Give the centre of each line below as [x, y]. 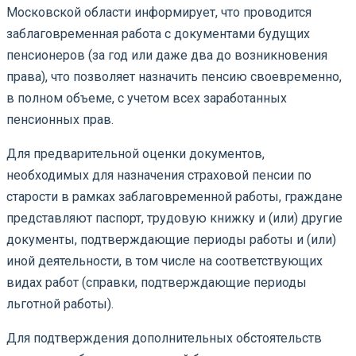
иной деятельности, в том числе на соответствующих [164, 261]
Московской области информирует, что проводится [159, 12]
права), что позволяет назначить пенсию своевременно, [174, 76]
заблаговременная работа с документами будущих [158, 33]
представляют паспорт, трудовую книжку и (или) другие [174, 218]
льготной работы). [60, 304]
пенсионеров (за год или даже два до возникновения [167, 55]
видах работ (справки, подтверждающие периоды [157, 282]
